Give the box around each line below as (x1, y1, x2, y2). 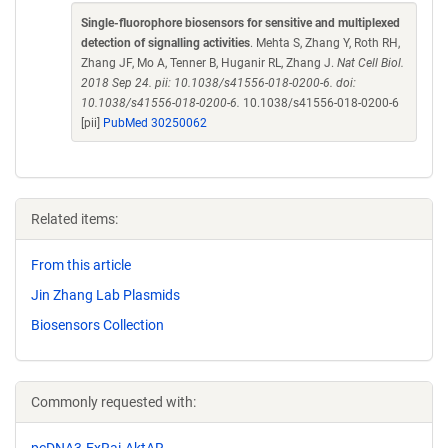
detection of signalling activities (81, 36, 250, 50)
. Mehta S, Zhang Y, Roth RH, (250, 36, 400, 50)
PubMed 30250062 (103, 116, 207, 130)
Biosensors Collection (31, 316, 164, 333)
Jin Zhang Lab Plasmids (31, 286, 180, 303)
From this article (31, 257, 131, 273)
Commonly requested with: (31, 393, 196, 410)
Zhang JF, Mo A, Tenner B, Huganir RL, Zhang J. (81, 56, 337, 70)
